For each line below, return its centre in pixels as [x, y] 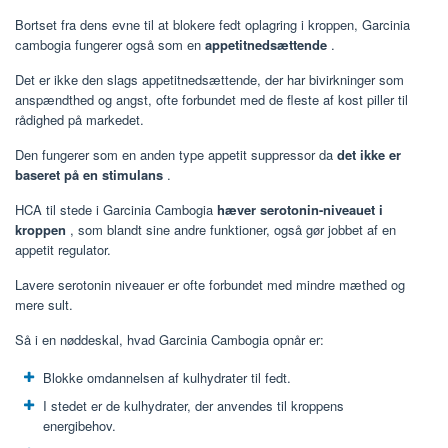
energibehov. [79, 425]
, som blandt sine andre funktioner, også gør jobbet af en [231, 229]
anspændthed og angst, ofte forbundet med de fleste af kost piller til [211, 99]
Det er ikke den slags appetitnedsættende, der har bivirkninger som [209, 79]
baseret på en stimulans [89, 174]
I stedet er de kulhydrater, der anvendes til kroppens [193, 405]
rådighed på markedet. [79, 119]
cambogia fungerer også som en [110, 44]
